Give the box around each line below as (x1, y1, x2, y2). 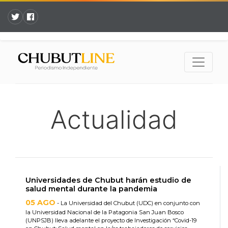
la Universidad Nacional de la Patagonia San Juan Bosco (25, 209, 184, 216)
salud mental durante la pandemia (25, 184, 157, 194)
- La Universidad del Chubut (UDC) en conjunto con (55, 199, 200, 207)
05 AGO (25, 198, 55, 208)
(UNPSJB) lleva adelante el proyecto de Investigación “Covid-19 (25, 217, 196, 224)
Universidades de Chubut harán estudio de (25, 176, 191, 185)
